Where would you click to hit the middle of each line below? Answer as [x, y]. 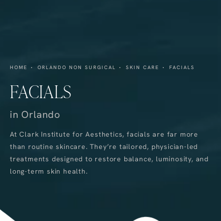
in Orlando [35, 114]
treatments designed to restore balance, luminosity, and [109, 159]
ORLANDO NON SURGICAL [77, 67]
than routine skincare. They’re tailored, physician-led [104, 146]
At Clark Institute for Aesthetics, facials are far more [104, 134]
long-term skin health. [49, 171]
